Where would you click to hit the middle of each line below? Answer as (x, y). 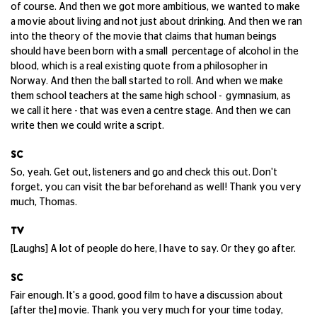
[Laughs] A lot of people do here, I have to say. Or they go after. (154, 249)
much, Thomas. (44, 202)
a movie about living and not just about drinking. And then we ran (156, 22)
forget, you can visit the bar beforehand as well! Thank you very (156, 188)
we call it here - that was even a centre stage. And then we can (151, 111)
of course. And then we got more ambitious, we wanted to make (155, 7)
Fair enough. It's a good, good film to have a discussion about (147, 296)
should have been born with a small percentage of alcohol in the (155, 52)
